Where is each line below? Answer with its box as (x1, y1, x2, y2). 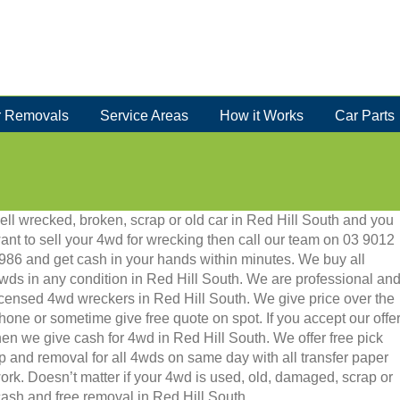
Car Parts (334, 107, 395, 123)
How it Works (219, 107, 304, 123)
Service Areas (99, 107, 188, 123)
